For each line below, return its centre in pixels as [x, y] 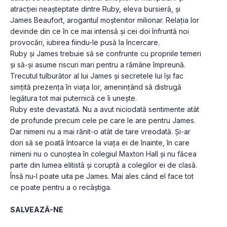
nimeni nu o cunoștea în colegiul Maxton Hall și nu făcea [103, 154]
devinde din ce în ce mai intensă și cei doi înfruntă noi [100, 31]
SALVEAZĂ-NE [37, 210]
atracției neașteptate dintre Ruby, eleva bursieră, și [95, 9]
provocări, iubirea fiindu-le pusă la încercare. [85, 43]
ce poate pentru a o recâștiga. [61, 187]
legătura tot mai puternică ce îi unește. [73, 98]
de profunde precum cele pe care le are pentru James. [103, 121]
